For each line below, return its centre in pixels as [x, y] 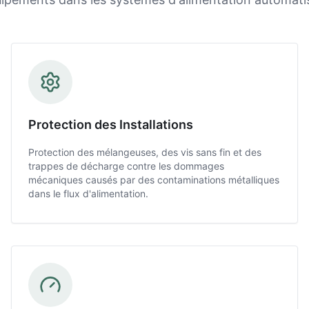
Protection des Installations [111, 124]
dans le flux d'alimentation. [88, 193]
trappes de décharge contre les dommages [126, 166]
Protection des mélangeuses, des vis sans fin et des [145, 152]
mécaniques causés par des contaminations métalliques [154, 180]
